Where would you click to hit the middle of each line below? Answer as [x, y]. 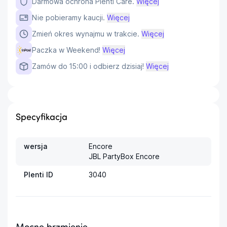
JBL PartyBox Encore [124, 156]
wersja [36, 146]
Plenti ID [39, 174]
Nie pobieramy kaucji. [68, 17]
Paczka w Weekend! [66, 50]
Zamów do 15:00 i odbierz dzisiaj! [88, 66]
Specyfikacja [42, 118]
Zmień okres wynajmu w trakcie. [86, 33]
